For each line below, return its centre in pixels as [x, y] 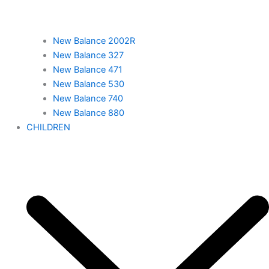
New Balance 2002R [94, 41]
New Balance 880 [88, 113]
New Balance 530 [88, 84]
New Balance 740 [88, 99]
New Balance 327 [88, 56]
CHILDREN [48, 128]
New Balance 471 [87, 70]
